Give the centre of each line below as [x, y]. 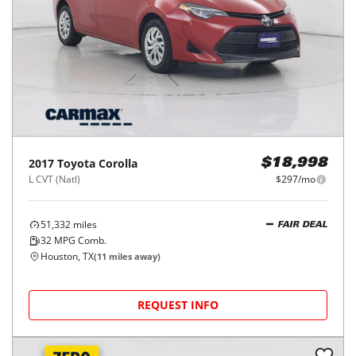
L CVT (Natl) [54, 179]
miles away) [133, 256]
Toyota [76, 163]
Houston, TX [67, 256]
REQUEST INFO [178, 305]
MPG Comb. [79, 240]
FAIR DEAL [302, 225]
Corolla [118, 163]
